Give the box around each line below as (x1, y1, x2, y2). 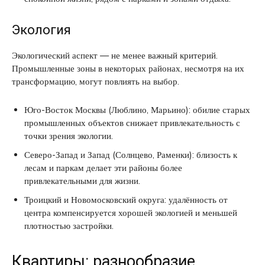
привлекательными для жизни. (24, 174, 140, 186)
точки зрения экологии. (24, 130, 113, 141)
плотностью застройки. (24, 219, 114, 231)
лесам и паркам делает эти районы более (24, 161, 182, 173)
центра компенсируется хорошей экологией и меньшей (24, 206, 237, 218)
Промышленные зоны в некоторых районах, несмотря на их (12, 62, 244, 74)
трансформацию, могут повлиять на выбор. (12, 75, 179, 87)
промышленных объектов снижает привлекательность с (24, 117, 240, 128)
